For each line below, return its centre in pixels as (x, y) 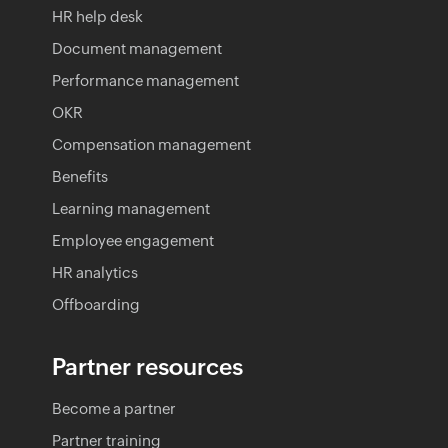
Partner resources (147, 366)
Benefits (80, 176)
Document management (137, 48)
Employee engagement (133, 240)
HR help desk (97, 16)
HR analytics (95, 272)
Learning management (131, 208)
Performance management (145, 80)
